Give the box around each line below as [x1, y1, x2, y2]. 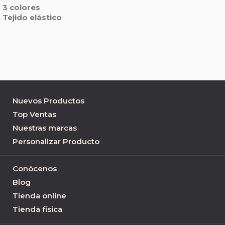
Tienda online [13, 191, 66, 200]
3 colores [3, 3, 40, 12]
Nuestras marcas [13, 123, 77, 133]
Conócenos [13, 164, 57, 173]
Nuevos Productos [13, 96, 84, 105]
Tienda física [13, 204, 62, 214]
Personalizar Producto [13, 137, 99, 146]
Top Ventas [13, 109, 56, 119]
